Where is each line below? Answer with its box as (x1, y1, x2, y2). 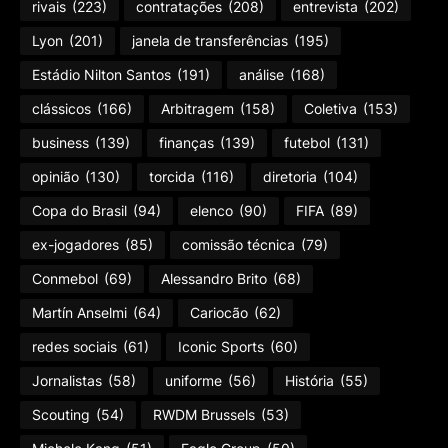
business (32, 134, 89, 151)
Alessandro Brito (161, 270, 267, 287)
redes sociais (32, 338, 117, 355)
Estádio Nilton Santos (32, 66, 171, 83)
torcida (149, 168, 195, 185)
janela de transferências (132, 32, 288, 49)
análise (239, 66, 284, 83)
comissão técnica (182, 236, 295, 253)
